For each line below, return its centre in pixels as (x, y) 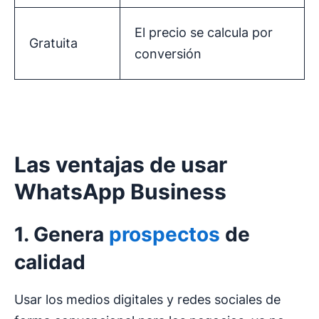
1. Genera (62, 235)
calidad (50, 262)
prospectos (164, 235)
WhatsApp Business (120, 192)
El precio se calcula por (204, 33)
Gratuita (53, 43)
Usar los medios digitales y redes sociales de (147, 300)
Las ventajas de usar (121, 165)
